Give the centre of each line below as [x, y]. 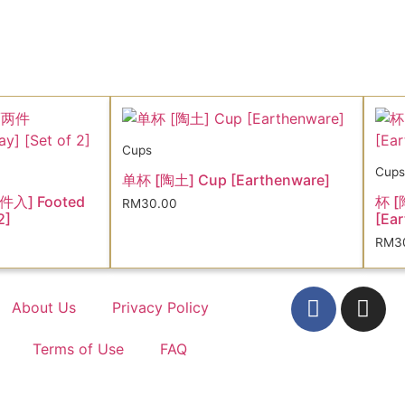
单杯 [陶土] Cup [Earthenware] [226, 179]
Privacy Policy [160, 307]
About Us [43, 307]
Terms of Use [79, 348]
